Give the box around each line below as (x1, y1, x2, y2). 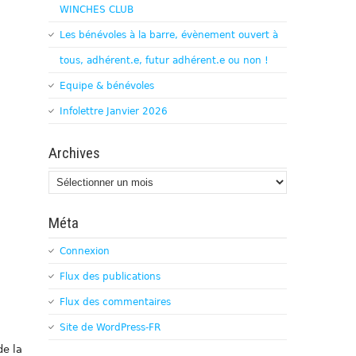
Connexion (60, 245, 110, 257)
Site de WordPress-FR (60, 321, 161, 333)
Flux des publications (60, 270, 161, 282)
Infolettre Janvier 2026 (60, 105, 168, 117)
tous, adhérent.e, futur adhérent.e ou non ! (60, 54, 269, 66)
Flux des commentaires (60, 296, 171, 308)
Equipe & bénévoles (60, 79, 154, 91)
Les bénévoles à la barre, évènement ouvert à (60, 29, 278, 41)
